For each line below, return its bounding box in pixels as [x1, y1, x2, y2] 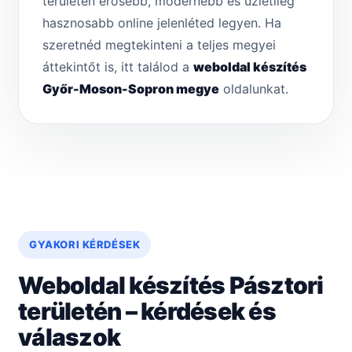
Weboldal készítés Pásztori [18, 271, 324, 300]
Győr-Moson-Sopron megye [42, 81, 219, 97]
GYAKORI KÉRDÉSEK [29, 238, 141, 251]
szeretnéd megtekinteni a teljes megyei [42, 37, 276, 53]
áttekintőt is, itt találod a [42, 59, 193, 75]
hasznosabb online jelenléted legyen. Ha [42, 15, 281, 31]
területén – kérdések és [18, 297, 276, 326]
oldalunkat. [219, 81, 288, 97]
